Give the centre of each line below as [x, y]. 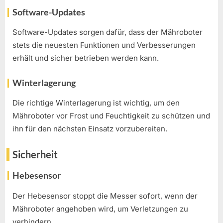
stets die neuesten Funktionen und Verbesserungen [104, 45]
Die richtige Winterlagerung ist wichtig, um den [96, 103]
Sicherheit [35, 154]
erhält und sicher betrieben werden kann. [86, 58]
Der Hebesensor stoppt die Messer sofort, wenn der [105, 196]
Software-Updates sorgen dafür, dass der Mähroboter [108, 32]
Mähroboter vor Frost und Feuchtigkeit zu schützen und [111, 116]
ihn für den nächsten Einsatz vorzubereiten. [90, 129]
